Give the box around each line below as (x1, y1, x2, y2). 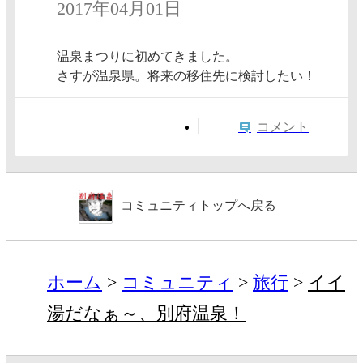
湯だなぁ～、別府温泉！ (47, 302, 246, 323)
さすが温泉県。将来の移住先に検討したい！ (57, 69, 316, 83)
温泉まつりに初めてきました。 (57, 49, 238, 64)
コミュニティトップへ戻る (121, 199, 276, 213)
